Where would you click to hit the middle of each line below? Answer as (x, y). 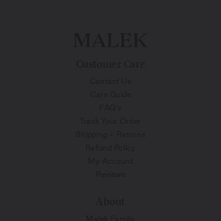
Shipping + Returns (110, 134)
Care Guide (110, 94)
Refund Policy (110, 147)
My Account (110, 161)
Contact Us (110, 81)
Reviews (110, 174)
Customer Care (110, 64)
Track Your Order (110, 121)
